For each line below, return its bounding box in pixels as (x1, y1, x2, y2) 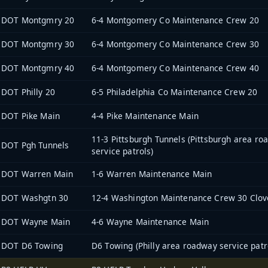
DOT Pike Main (1, 110, 60, 122)
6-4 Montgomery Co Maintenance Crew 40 (92, 62, 259, 74)
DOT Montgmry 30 (1, 38, 75, 50)
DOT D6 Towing (1, 240, 63, 252)
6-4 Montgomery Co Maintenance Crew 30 (92, 38, 259, 50)
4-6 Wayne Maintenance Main (92, 216, 209, 228)
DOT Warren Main (1, 168, 74, 180)
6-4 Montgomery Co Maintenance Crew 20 (92, 14, 259, 26)
